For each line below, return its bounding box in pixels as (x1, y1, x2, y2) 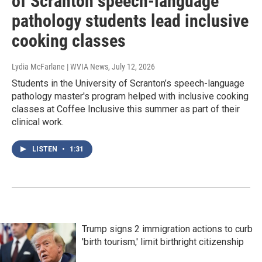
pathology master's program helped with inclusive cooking (12, 91, 249, 102)
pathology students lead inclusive (12, 11, 249, 32)
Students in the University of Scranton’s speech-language (12, 78, 244, 89)
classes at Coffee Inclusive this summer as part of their (12, 104, 240, 115)
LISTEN (32, 145, 59, 154)
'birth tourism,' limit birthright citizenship (82, 236, 244, 248)
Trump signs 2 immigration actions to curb (82, 223, 253, 235)
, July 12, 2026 (108, 62, 155, 72)
